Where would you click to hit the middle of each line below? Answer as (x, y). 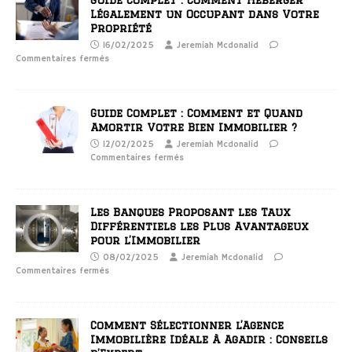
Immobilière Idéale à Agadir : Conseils (209, 339)
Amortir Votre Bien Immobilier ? (194, 127)
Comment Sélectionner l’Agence (187, 325)
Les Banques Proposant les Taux (191, 212)
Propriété (121, 28)
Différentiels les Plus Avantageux (200, 226)
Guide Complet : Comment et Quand (196, 113)
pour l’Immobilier (145, 240)
